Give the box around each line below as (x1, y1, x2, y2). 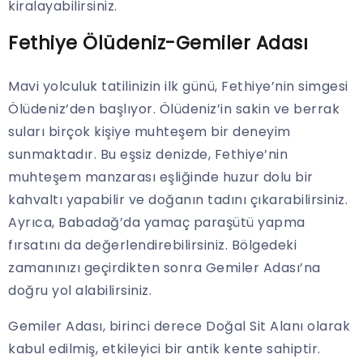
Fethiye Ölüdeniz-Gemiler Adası (8, 30, 308, 57)
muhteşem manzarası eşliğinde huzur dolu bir (8, 168, 314, 187)
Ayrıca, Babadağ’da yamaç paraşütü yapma (8, 213, 305, 233)
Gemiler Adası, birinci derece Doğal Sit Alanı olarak (8, 317, 350, 336)
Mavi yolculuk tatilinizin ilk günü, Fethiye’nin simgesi (8, 77, 348, 96)
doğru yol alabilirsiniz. (8, 281, 152, 301)
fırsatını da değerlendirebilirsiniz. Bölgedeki (8, 236, 297, 255)
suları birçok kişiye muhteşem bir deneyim (8, 122, 291, 142)
